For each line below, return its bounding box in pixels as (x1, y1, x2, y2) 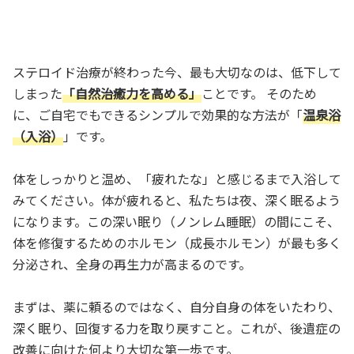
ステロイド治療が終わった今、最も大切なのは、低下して (13, 62, 341, 81)
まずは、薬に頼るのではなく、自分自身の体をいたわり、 (13, 296, 341, 316)
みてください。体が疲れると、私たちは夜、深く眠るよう (13, 190, 341, 209)
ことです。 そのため (201, 83, 317, 103)
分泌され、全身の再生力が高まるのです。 (13, 254, 251, 273)
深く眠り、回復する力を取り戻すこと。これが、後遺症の (13, 318, 341, 337)
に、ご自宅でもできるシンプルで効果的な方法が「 (13, 104, 303, 124)
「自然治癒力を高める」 (62, 83, 201, 103)
